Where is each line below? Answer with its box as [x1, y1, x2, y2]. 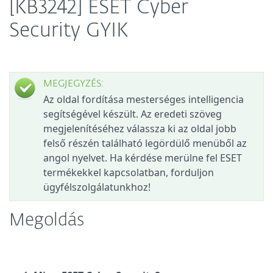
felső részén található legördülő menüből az [43, 136, 247, 150]
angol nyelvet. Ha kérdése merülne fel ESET [43, 151, 242, 165]
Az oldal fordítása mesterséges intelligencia [43, 93, 244, 106]
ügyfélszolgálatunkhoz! [43, 180, 151, 194]
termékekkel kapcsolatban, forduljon [43, 166, 214, 179]
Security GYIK [9, 21, 128, 41]
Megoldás [9, 212, 84, 229]
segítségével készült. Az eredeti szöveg [43, 107, 222, 121]
